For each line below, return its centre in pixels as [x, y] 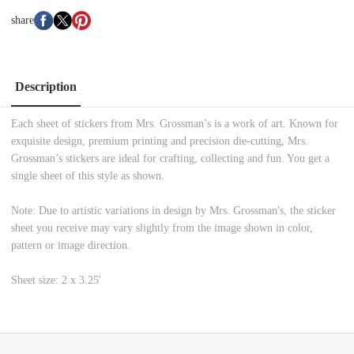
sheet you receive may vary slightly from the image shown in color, [162, 228]
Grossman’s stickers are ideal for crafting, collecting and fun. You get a [171, 159]
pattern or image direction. [71, 246]
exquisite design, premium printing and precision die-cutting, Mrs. [160, 141]
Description [46, 86]
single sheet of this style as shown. [88, 176]
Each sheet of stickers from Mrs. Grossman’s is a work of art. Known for [175, 124]
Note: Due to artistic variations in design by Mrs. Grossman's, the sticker [174, 211]
